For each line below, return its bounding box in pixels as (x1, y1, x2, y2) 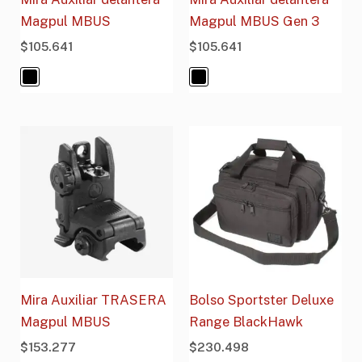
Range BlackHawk (189, 313, 303, 330)
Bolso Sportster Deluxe (189, 291, 334, 308)
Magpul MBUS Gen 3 (189, 13, 319, 30)
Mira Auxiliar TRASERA (20, 291, 167, 308)
